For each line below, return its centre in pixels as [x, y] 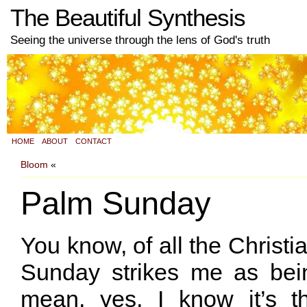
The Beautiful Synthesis [128, 18]
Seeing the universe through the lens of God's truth [140, 40]
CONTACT [94, 141]
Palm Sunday [116, 203]
